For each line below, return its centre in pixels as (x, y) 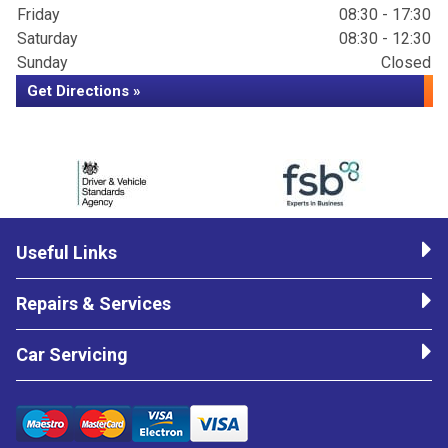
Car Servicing (72, 355)
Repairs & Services (93, 304)
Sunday (42, 63)
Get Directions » (84, 91)
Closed (406, 63)
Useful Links (66, 253)
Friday (38, 15)
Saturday (47, 39)
